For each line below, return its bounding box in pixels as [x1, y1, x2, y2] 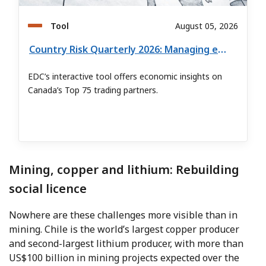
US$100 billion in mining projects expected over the [9, 251, 239, 265]
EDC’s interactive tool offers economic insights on [28, 71, 222, 83]
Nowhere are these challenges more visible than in [9, 208, 237, 222]
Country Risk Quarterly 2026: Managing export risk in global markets [218, 43, 226, 56]
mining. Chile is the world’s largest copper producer [9, 223, 239, 236]
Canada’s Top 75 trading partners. [28, 84, 158, 96]
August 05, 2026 [175, 20, 238, 32]
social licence [9, 180, 87, 197]
